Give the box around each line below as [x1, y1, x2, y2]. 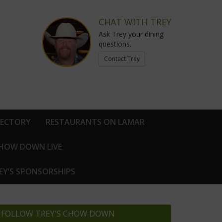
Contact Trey [104, 55, 140, 63]
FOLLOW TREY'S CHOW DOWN [1, 208, 115, 220]
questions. [99, 39, 131, 49]
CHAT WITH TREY [99, 16, 171, 28]
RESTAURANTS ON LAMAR [46, 116, 145, 128]
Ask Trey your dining [99, 29, 164, 39]
